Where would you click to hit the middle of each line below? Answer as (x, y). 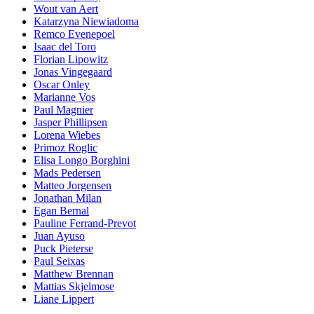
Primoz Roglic (66, 148)
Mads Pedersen (67, 173)
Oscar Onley (62, 85)
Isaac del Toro (65, 47)
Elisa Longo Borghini (82, 161)
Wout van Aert (66, 9)
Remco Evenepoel (74, 34)
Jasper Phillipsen (70, 123)
